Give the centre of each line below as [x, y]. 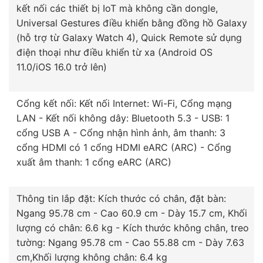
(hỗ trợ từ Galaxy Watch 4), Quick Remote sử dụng [129, 38]
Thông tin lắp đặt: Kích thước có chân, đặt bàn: [121, 199]
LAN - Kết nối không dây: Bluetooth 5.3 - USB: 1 [123, 118]
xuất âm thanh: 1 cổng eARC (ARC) [94, 162]
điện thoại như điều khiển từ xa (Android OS [114, 53]
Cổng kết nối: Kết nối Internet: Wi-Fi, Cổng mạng [124, 104]
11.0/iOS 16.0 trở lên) [62, 67]
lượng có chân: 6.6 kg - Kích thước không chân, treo [133, 228]
